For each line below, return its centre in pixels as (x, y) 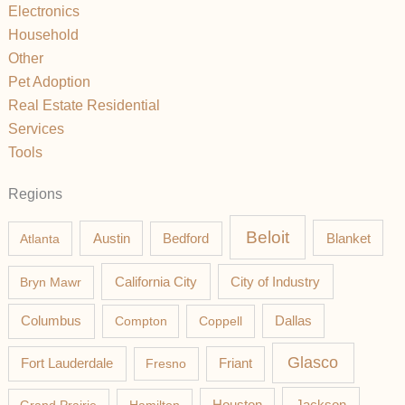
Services (36, 129)
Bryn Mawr (51, 282)
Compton (141, 321)
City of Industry (276, 282)
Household (43, 35)
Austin (111, 238)
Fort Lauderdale (67, 363)
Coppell (220, 321)
